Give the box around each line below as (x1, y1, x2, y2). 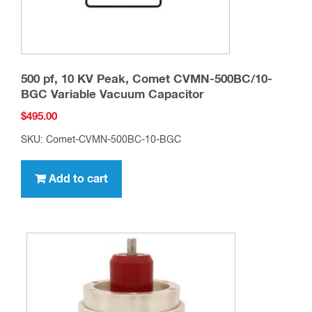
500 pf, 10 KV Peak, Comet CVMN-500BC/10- (21, 73, 272, 86)
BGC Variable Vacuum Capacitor (21, 88, 204, 101)
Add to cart (49, 173, 108, 185)
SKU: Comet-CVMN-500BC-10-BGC (21, 135, 181, 146)
